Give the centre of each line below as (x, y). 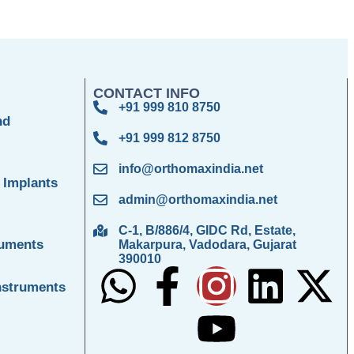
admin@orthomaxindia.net (198, 200)
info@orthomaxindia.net (190, 169)
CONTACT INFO (147, 94)
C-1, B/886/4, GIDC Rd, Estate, (207, 231)
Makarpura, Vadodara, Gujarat (207, 245)
